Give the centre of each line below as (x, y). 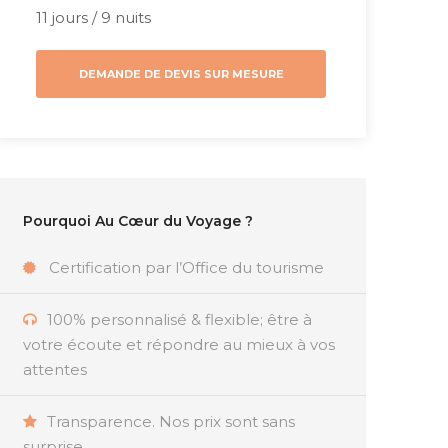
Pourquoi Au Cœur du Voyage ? (138, 221)
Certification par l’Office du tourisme (186, 268)
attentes (55, 370)
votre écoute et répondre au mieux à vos (179, 345)
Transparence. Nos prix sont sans (171, 422)
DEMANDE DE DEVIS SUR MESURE (181, 74)
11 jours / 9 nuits (93, 18)
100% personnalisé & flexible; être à (179, 320)
